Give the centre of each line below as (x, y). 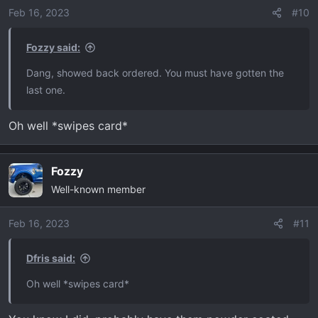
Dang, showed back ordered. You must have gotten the (155, 72)
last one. (46, 89)
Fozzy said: (53, 47)
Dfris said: (51, 258)
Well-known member (98, 189)
